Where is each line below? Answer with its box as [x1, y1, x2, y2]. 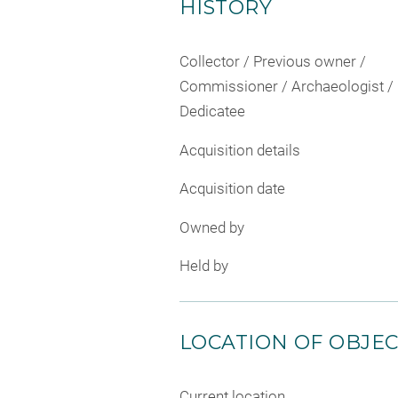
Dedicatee [179, 102, 245, 121]
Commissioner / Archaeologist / [179, 77, 394, 96]
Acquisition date [179, 179, 285, 198]
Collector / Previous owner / [179, 52, 366, 71]
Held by [179, 257, 228, 275]
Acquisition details [179, 140, 300, 159]
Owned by [179, 218, 244, 236]
